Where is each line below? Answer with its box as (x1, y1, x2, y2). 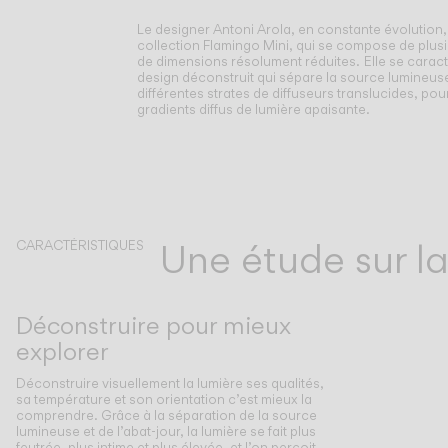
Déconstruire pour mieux (16, 309, 291, 341)
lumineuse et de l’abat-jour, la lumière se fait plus (16, 423, 316, 440)
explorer (16, 335, 109, 367)
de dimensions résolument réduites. (137, 53, 361, 70)
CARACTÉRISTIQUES (16, 237, 144, 254)
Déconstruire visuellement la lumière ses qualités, (16, 375, 324, 392)
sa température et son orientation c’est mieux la (16, 391, 312, 408)
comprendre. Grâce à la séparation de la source (16, 407, 317, 424)
